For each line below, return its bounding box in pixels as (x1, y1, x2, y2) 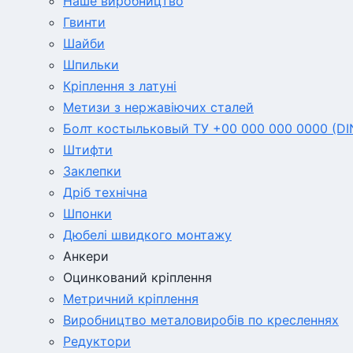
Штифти (63, 142, 113, 158)
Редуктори (63, 333, 131, 349)
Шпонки (63, 206, 112, 221)
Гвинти (63, 14, 106, 30)
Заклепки (63, 163, 121, 179)
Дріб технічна (63, 184, 147, 200)
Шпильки (63, 57, 119, 72)
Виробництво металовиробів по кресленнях (63, 312, 339, 328)
